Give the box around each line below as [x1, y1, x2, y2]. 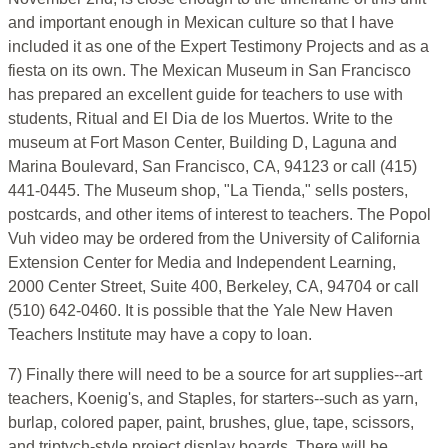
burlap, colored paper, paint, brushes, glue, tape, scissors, [8, 414, 414, 432]
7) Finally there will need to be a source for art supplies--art [8, 366, 422, 384]
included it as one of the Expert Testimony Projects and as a [8, 38, 429, 56]
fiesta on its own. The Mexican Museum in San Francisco [8, 62, 411, 80]
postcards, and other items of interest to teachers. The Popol [8, 206, 431, 224]
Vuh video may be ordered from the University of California [8, 230, 420, 248]
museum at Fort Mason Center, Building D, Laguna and [8, 134, 397, 152]
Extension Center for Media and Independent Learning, [8, 254, 396, 272]
